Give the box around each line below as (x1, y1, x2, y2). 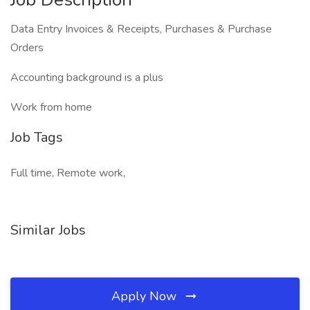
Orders (10, 40, 44, 55)
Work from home (10, 100, 92, 115)
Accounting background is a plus (10, 70, 163, 85)
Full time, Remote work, (10, 165, 125, 181)
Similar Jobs (10, 221, 86, 239)
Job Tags (10, 128, 63, 147)
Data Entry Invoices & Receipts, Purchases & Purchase (10, 21, 272, 37)
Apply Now (111, 288, 180, 304)
